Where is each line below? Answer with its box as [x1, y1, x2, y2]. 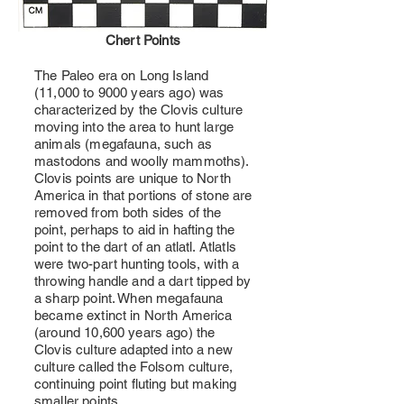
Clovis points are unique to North [34, 170, 231, 186]
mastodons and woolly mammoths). [34, 153, 249, 169]
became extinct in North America [34, 308, 233, 323]
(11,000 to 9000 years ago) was [34, 85, 225, 100]
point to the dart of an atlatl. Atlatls [34, 239, 236, 254]
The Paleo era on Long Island [34, 68, 209, 83]
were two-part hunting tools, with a [34, 256, 240, 271]
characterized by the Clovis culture [34, 102, 243, 117]
